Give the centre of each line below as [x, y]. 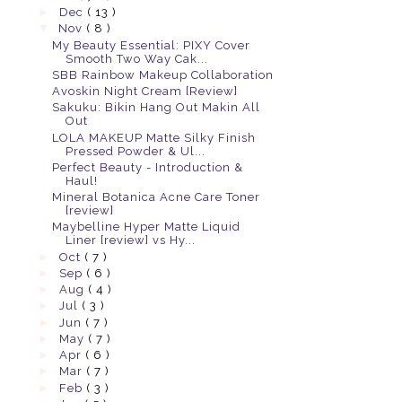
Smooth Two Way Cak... [137, 58]
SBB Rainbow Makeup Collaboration [163, 74]
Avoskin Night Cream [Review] [145, 92]
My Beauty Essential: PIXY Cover [152, 45]
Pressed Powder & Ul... [136, 151]
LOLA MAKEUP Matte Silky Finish [154, 137]
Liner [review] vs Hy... [131, 240]
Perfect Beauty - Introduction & [148, 167]
